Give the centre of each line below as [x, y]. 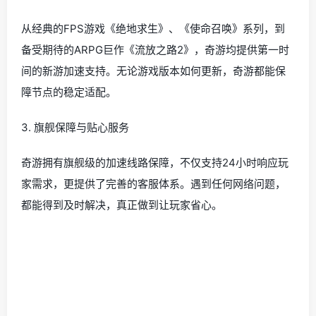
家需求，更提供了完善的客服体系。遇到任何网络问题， [153, 184]
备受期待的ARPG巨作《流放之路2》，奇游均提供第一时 [155, 50]
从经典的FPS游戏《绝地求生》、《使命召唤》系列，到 [153, 29]
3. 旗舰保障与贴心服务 [75, 128]
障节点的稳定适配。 [69, 92]
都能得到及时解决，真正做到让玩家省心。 [122, 205]
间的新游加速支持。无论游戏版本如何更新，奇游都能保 [153, 71]
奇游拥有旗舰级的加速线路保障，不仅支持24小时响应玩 [155, 163]
